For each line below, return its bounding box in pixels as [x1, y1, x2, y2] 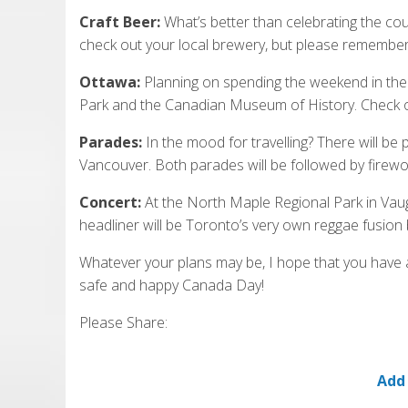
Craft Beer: [79, 11, 160, 32]
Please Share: [79, 311, 168, 332]
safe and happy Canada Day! [79, 274, 264, 295]
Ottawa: [79, 71, 144, 92]
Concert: [79, 191, 145, 212]
